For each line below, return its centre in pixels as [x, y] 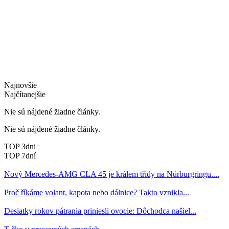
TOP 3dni [20, 146]
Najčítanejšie [25, 94]
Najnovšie [20, 85]
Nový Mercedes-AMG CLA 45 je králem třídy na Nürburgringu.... [112, 174]
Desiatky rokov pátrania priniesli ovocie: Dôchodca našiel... [100, 211]
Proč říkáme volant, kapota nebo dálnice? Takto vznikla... [97, 192]
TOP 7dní [20, 155]
